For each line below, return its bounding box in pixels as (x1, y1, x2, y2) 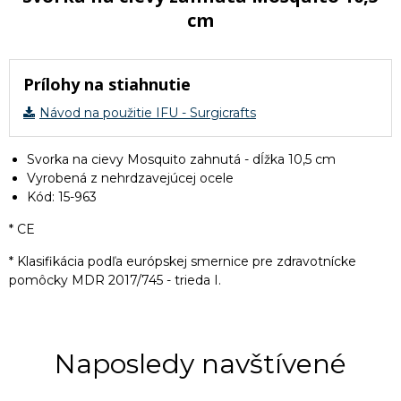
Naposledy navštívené (55, 347, 346, 380)
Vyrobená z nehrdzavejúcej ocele (27, 170, 234, 186)
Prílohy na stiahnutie (23, 73, 191, 95)
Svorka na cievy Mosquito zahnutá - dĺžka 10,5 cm (27, 151, 336, 167)
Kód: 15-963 (27, 189, 97, 205)
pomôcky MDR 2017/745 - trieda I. (9, 272, 221, 288)
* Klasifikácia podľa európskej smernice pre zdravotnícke (9, 253, 356, 269)
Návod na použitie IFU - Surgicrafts (39, 105, 256, 121)
